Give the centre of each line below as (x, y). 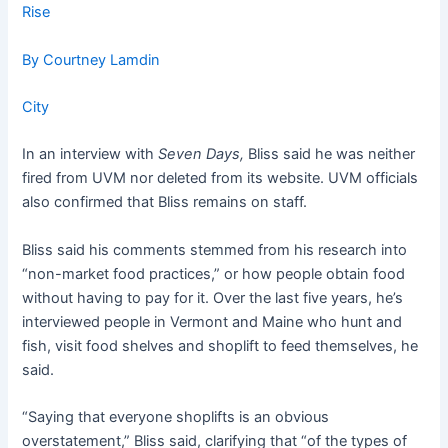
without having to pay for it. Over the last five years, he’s (213, 297)
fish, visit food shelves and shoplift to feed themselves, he (220, 345)
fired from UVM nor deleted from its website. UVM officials (220, 178)
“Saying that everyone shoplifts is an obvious (176, 416)
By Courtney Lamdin (91, 59)
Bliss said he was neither (330, 154)
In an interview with (90, 154)
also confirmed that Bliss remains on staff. (165, 202)
